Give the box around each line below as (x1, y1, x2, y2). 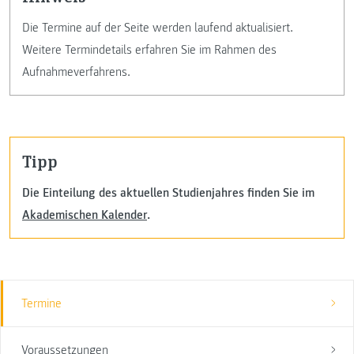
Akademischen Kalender (22, 206, 147, 223)
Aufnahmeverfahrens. (22, 64, 130, 81)
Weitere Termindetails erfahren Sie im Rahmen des (22, 42, 277, 58)
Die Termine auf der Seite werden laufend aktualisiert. (22, 20, 293, 36)
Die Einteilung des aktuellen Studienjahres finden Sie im (22, 184, 314, 201)
